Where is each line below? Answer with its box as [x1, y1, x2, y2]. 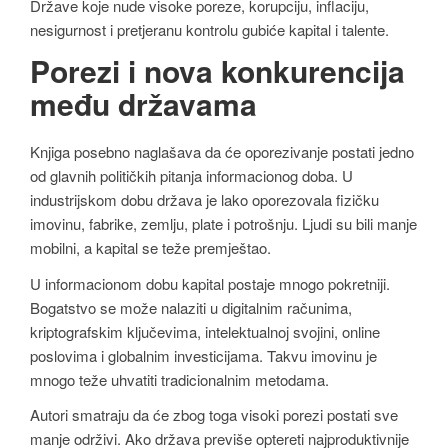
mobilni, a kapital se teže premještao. [30, 237, 271, 258]
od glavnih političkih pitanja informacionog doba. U [30, 165, 353, 186]
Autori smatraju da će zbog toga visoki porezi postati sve [30, 404, 398, 426]
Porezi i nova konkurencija [30, 49, 405, 92]
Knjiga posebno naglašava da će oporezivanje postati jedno [30, 141, 414, 162]
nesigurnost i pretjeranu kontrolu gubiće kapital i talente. [30, 19, 389, 41]
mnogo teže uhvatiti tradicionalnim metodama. [30, 368, 329, 390]
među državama [30, 82, 257, 125]
